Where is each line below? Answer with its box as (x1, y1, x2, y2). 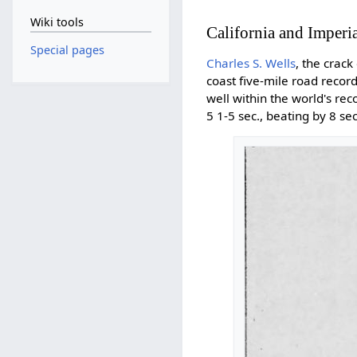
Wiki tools (29, 14, 84, 30)
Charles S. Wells (206, 54, 296, 71)
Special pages (29, 42, 104, 57)
